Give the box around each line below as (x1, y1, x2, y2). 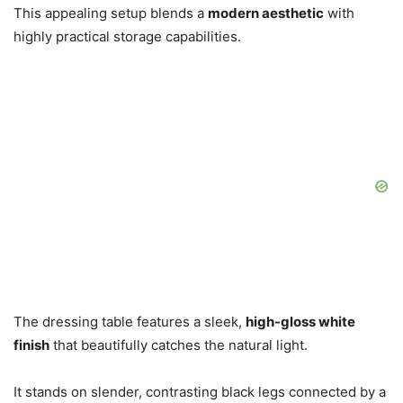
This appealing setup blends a (13, 4, 208, 22)
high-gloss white (246, 313, 355, 331)
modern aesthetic (208, 4, 324, 22)
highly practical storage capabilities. (13, 28, 241, 46)
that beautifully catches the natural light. (49, 336, 308, 354)
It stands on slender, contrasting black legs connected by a (13, 383, 386, 401)
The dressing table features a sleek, (13, 313, 246, 331)
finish (13, 336, 49, 354)
